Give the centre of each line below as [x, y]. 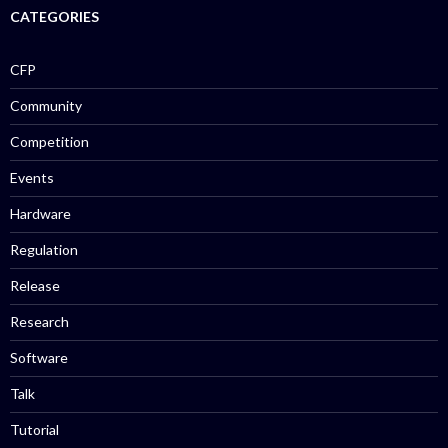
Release [35, 285]
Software [39, 357]
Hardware [40, 213]
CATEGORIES [54, 16]
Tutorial [34, 429]
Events [32, 177]
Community [46, 105]
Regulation [44, 249]
